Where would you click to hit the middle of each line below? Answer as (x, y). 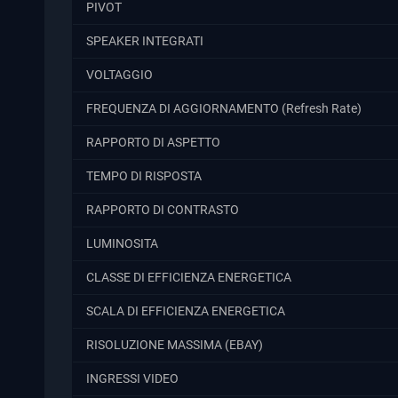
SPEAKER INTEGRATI (145, 41)
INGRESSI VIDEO (132, 378)
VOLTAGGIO (119, 75)
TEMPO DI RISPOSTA (144, 176)
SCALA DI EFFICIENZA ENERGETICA (186, 311)
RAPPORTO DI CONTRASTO (163, 210)
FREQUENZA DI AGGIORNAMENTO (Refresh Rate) (224, 108)
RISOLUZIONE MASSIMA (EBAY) (175, 345)
